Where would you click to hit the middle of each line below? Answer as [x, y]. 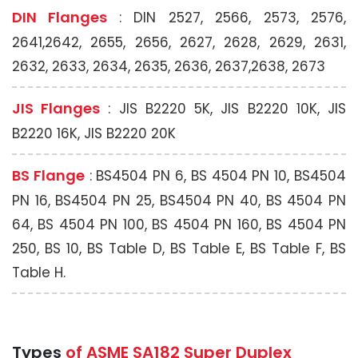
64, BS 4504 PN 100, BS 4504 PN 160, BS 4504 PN [179, 225]
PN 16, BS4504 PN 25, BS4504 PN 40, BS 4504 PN [179, 201]
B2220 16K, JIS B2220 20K [94, 133]
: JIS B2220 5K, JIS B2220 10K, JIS [223, 109]
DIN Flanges [66, 17]
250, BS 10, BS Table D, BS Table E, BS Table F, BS [179, 249]
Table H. [39, 272]
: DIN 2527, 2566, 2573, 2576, [233, 18]
